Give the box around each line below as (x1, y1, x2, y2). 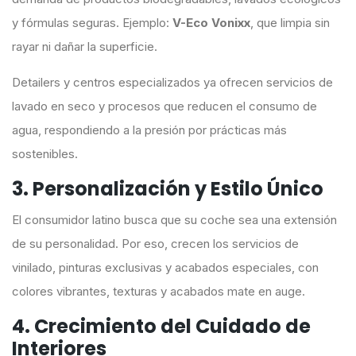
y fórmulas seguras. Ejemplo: (12, 15, 172, 31)
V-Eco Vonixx (172, 15, 250, 31)
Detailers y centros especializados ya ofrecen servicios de (12, 75, 333, 91)
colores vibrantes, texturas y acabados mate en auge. (12, 284, 305, 300)
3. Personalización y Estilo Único (12, 176, 323, 203)
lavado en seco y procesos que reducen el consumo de (12, 99, 317, 114)
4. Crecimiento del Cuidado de (12, 313, 311, 340)
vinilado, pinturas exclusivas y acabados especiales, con (12, 260, 319, 276)
